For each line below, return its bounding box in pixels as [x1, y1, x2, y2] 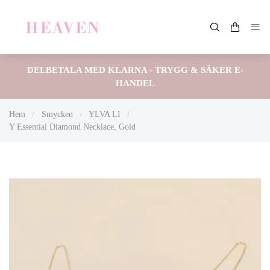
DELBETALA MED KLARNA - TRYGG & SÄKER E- [27, 65, 243, 75]
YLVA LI [89, 109, 121, 119]
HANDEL [115, 78, 155, 88]
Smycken [41, 109, 73, 119]
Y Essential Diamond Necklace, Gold [9, 122, 136, 131]
